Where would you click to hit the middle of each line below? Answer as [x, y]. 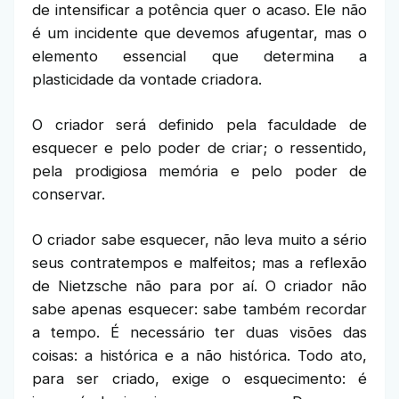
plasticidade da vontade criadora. [147, 79]
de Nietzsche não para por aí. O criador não [199, 286]
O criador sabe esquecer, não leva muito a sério [199, 240]
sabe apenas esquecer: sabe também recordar [199, 309]
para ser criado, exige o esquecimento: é [199, 379]
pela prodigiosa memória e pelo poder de [199, 171]
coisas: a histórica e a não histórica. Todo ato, [199, 355]
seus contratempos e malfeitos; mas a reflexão [199, 263]
